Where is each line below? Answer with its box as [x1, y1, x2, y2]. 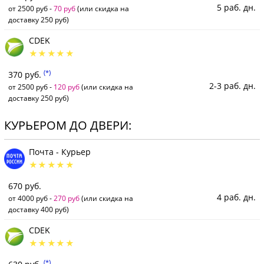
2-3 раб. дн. [209, 80, 256, 92]
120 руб [54, 82, 80, 92]
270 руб [54, 193, 80, 203]
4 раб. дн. [217, 192, 256, 203]
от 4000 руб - [8, 193, 54, 203]
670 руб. [8, 180, 41, 192]
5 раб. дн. [217, 2, 256, 14]
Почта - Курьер [29, 146, 91, 158]
